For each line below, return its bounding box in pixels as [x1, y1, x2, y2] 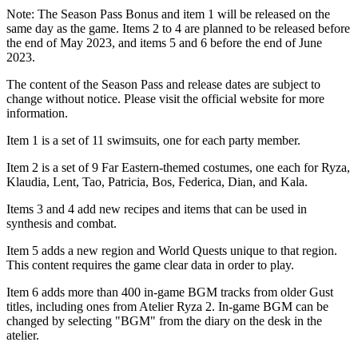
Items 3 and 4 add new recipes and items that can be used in [6, 201, 307, 216]
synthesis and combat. [6, 216, 117, 230]
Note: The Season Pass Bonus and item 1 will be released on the [6, 6, 330, 21]
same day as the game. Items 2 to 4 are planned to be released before [6, 21, 350, 35]
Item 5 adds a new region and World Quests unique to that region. [6, 243, 337, 257]
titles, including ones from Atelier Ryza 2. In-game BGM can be [6, 299, 328, 313]
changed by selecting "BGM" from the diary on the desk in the [6, 313, 322, 328]
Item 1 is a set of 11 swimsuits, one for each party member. [6, 133, 300, 147]
